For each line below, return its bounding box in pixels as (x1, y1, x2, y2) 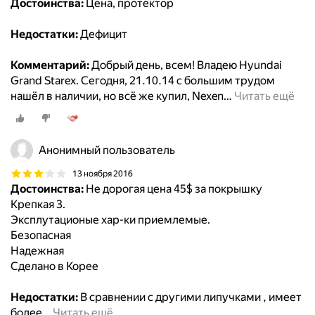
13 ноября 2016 (72, 168, 133, 179)
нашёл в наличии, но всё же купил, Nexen (11, 89, 224, 103)
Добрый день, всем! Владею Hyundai (89, 58, 282, 72)
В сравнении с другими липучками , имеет (78, 290, 302, 304)
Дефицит (78, 27, 127, 41)
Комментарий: (11, 58, 89, 72)
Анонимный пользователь (39, 143, 175, 157)
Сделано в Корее (11, 259, 98, 274)
